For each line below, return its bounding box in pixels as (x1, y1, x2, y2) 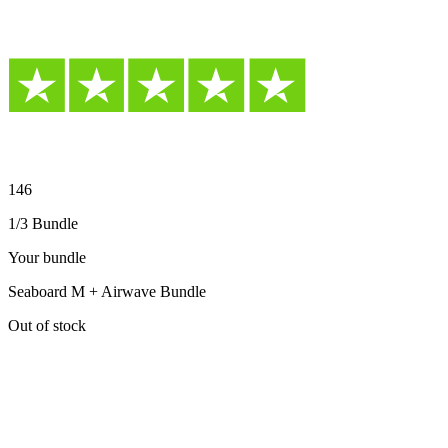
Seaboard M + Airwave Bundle (8, 283, 206, 301)
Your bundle (8, 249, 86, 267)
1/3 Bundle (8, 215, 78, 233)
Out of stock (8, 317, 86, 335)
